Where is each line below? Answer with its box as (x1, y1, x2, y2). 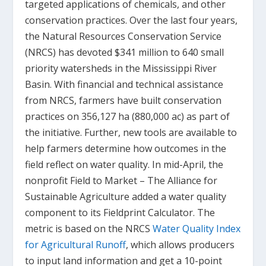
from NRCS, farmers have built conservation (25, 94, 222, 107)
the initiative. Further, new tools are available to (25, 126, 237, 140)
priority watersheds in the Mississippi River (25, 62, 217, 75)
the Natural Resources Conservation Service (25, 30, 222, 43)
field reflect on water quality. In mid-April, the (25, 158, 224, 172)
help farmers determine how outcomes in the (25, 142, 227, 156)
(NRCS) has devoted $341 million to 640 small (25, 46, 224, 59)
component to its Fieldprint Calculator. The (25, 206, 216, 220)
